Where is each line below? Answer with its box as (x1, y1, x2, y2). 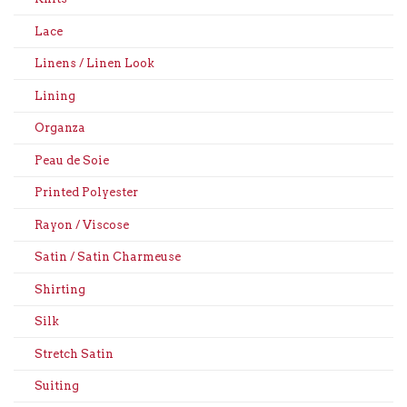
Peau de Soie (34, 153, 109, 167)
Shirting (34, 282, 85, 296)
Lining (34, 88, 75, 103)
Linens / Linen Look (34, 56, 154, 71)
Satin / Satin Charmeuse (34, 250, 181, 264)
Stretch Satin (34, 346, 114, 361)
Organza (34, 121, 85, 135)
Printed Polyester (34, 185, 138, 200)
